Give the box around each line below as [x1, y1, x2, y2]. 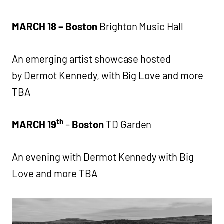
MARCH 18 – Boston [12, 20, 99, 32]
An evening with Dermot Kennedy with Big [12, 150, 194, 163]
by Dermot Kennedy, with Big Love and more [12, 69, 204, 81]
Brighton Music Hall [99, 20, 186, 32]
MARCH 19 [12, 118, 56, 130]
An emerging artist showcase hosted [12, 52, 171, 65]
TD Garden [105, 118, 152, 130]
